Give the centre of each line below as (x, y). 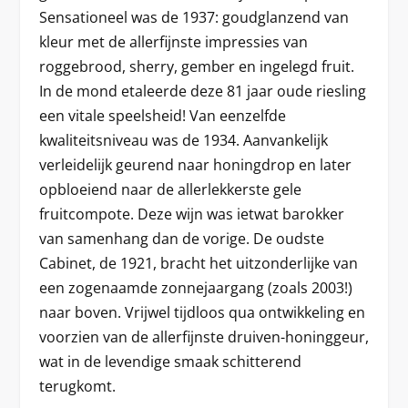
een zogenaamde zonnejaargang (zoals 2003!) (195, 288)
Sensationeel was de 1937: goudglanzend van (194, 17)
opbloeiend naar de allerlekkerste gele (170, 189)
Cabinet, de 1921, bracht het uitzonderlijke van (198, 263)
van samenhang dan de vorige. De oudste (181, 239)
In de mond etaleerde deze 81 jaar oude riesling (202, 91)
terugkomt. (77, 386)
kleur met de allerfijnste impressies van (173, 42)
